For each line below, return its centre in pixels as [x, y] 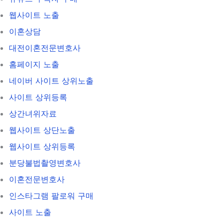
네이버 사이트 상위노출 [51, 80]
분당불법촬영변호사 [45, 163]
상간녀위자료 [33, 113]
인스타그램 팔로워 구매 [51, 195]
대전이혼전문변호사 [45, 48]
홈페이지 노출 [34, 64]
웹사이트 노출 [34, 15]
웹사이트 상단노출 [42, 130]
